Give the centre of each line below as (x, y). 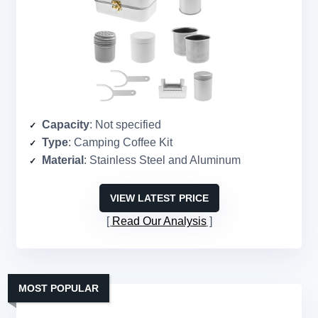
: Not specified (125, 125)
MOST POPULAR (59, 289)
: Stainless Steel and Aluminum (162, 160)
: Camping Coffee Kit (120, 143)
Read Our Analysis (159, 221)
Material (63, 160)
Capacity (66, 125)
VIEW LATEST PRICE (159, 198)
